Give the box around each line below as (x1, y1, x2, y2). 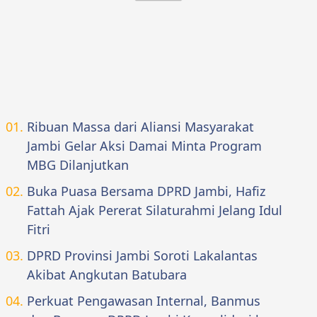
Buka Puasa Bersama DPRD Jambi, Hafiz (27, 182, 265, 200)
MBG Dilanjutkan (27, 156, 129, 173)
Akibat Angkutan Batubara (27, 265, 187, 283)
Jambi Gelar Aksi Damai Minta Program (27, 137, 262, 154)
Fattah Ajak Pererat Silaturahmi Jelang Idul (27, 201, 282, 219)
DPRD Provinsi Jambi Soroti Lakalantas (27, 246, 258, 264)
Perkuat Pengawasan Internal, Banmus (27, 292, 260, 309)
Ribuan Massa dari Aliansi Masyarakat (27, 117, 254, 135)
